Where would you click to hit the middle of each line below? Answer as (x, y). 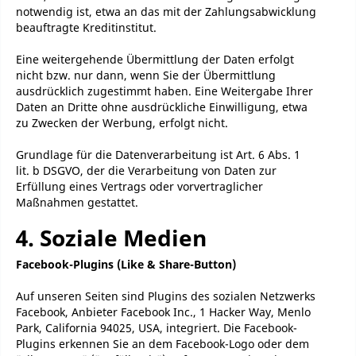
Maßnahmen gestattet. (77, 202)
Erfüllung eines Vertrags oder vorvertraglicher (139, 186)
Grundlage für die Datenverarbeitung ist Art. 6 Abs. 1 (158, 155)
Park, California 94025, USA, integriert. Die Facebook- (157, 328)
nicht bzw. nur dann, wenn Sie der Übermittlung (146, 75)
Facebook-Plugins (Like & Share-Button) (126, 264)
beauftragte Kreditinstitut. (86, 27)
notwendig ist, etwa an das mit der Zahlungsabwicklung (166, 12)
